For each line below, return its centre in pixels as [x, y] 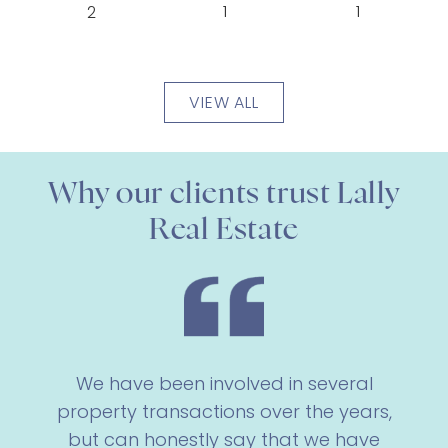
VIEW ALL [224, 102]
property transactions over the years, [224, 411]
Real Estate [224, 229]
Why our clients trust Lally [224, 193]
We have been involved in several [224, 383]
